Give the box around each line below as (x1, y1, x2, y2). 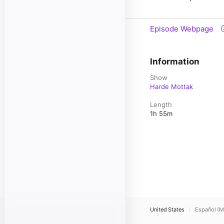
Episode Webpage (150, 24, 213, 33)
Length (150, 100, 172, 108)
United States (150, 206, 184, 213)
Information (150, 56, 199, 66)
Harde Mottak (150, 82, 193, 90)
